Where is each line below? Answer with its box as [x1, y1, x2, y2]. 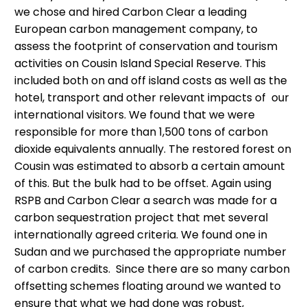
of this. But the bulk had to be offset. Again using [14, 175, 271, 191]
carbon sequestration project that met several [14, 209, 268, 225]
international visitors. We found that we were [14, 106, 255, 123]
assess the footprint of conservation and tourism [14, 38, 278, 54]
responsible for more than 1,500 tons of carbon [14, 123, 268, 140]
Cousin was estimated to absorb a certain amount [14, 158, 285, 174]
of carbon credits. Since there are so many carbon [14, 260, 290, 277]
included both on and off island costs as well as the [14, 72, 287, 88]
